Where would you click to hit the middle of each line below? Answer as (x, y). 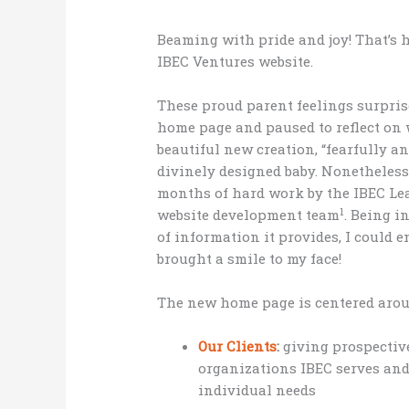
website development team (249, 215)
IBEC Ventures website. (236, 62)
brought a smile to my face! (250, 259)
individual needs (257, 390)
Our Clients (238, 346)
